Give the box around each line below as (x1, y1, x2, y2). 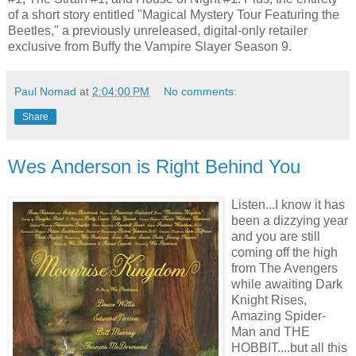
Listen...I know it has (231, 197, 345, 211)
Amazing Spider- (231, 308, 326, 323)
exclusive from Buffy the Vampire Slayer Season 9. (8, 40, 292, 54)
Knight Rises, (231, 292, 307, 307)
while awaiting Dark (231, 277, 342, 291)
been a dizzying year (231, 213, 348, 227)
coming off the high (231, 245, 338, 259)
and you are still (231, 229, 320, 243)
